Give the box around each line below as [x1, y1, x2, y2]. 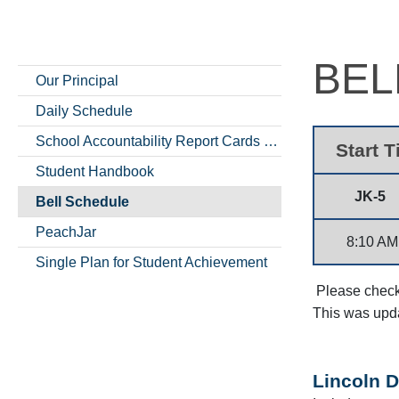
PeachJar [36, 224, 96, 240]
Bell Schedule [36, 193, 129, 209]
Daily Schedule [36, 102, 133, 118]
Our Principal [36, 72, 118, 88]
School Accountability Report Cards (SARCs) [264, 133, 278, 149]
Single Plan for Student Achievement [36, 254, 267, 270]
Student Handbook [36, 163, 154, 179]
